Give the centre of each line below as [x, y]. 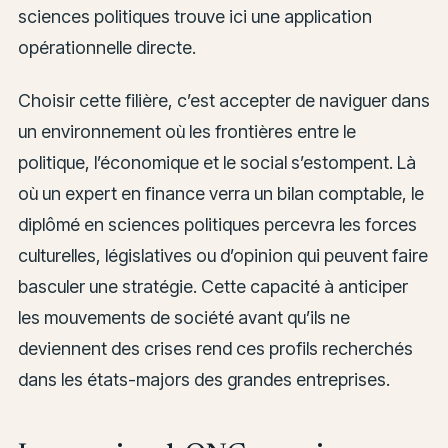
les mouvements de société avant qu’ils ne [183, 317]
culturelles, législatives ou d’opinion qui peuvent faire [222, 255]
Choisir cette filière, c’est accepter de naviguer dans [223, 100]
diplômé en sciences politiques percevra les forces [217, 224]
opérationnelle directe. [106, 48]
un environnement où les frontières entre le [186, 131]
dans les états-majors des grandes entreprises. [203, 379]
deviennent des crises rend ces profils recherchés [215, 348]
